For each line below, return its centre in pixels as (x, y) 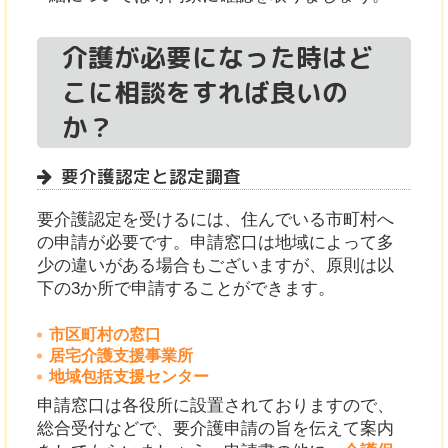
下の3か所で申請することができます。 (186, 288)
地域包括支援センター (128, 377)
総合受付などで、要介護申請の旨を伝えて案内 (216, 429)
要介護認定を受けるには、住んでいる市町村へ (216, 219)
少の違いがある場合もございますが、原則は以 (216, 265)
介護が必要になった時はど (218, 56)
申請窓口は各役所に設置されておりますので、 (216, 406)
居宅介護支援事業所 (120, 356)
